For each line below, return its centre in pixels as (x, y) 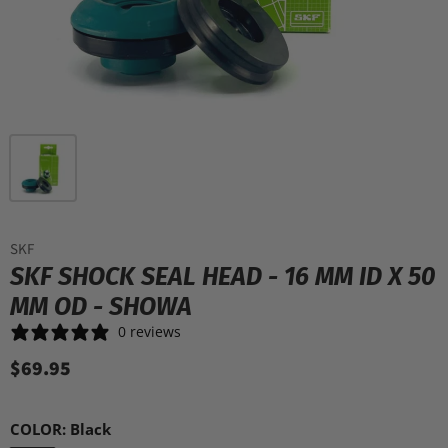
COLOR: (40, 428)
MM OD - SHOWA (101, 306)
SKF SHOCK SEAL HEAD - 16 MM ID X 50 (222, 276)
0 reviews (149, 331)
